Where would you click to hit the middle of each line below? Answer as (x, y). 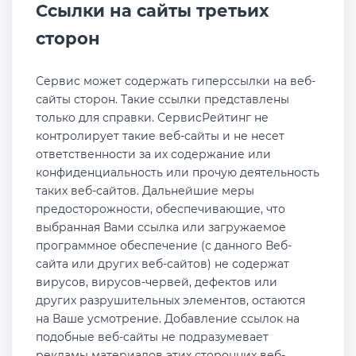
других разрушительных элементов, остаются (170, 300)
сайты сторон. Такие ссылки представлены (163, 99)
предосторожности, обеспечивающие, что (161, 209)
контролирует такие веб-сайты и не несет (160, 136)
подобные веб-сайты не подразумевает (152, 337)
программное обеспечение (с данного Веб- (164, 246)
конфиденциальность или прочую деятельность (178, 172)
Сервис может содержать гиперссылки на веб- (176, 81)
